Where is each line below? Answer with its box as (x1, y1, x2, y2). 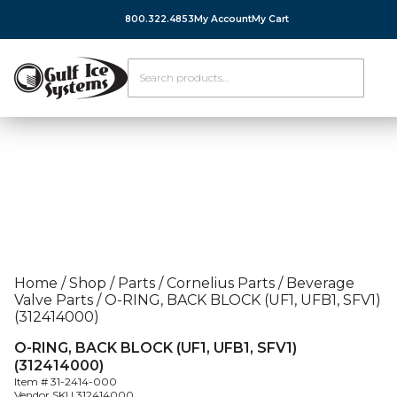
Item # (14, 375, 51, 388)
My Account (194, 13, 252, 26)
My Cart (252, 13, 289, 26)
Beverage (286, 275, 354, 292)
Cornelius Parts (167, 275, 275, 292)
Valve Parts (14, 292, 93, 308)
